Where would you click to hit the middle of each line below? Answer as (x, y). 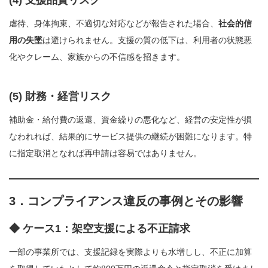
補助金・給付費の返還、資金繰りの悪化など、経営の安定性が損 (130, 119)
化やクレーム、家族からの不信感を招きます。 (97, 57)
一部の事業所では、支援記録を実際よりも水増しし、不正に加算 (130, 252)
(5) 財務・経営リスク (60, 96)
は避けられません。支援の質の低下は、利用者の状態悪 (147, 40)
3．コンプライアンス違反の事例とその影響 (126, 201)
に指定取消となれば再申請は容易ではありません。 (105, 153)
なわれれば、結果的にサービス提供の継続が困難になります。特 (130, 136)
